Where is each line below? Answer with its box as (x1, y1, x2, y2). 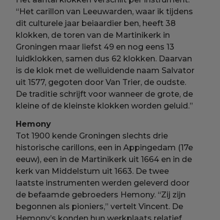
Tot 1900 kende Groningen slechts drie (16, 131, 168, 141)
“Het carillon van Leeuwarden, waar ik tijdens (16, 6, 193, 16)
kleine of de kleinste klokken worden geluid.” (16, 101, 193, 110)
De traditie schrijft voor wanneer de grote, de (16, 89, 193, 99)
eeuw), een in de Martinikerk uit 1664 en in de (16, 155, 192, 165)
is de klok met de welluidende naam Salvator (16, 65, 195, 75)
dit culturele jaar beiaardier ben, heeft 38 (16, 18, 176, 28)
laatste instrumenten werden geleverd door (16, 178, 190, 188)
